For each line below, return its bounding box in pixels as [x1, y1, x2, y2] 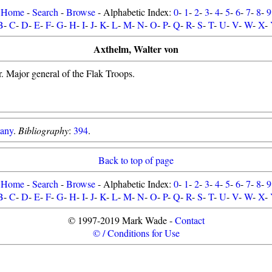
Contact [174, 214, 205, 226]
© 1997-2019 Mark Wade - [67, 214, 175, 226]
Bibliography [18, 124, 69, 137]
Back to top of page [98, 154, 174, 166]
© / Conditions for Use [92, 226, 180, 239]
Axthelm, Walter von [93, 42, 178, 56]
